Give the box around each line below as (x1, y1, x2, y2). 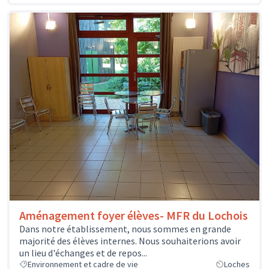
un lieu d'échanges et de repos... (19, 247, 147, 259)
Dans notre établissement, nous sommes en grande (19, 223, 231, 235)
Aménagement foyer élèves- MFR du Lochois (19, 208, 248, 223)
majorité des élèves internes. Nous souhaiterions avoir (19, 235, 241, 247)
